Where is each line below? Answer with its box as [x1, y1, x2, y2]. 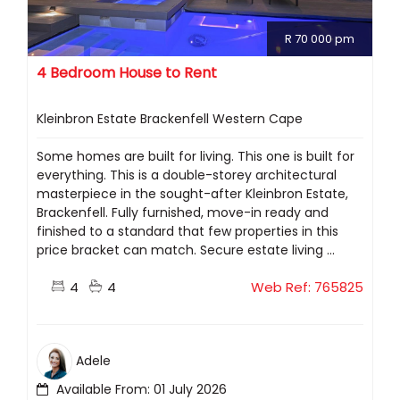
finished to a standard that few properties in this [37, 221, 338, 240]
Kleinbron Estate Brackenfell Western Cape [37, 109, 303, 128]
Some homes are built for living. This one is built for [37, 146, 354, 165]
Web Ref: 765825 [251, 277, 363, 296]
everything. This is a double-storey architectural [37, 165, 337, 184]
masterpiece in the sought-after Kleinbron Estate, [37, 184, 348, 203]
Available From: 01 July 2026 [53, 379, 227, 398]
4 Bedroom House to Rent [37, 62, 217, 83]
